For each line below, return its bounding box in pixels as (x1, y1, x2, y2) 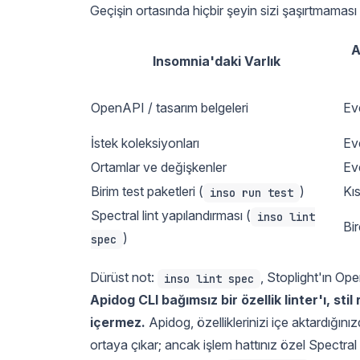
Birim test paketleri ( (91, 182, 203, 199)
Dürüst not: (90, 268, 157, 285)
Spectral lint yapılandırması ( (91, 207, 251, 223)
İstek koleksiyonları (91, 134, 199, 151)
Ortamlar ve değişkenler (91, 158, 227, 175)
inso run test (210, 185, 293, 200)
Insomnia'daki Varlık (152, 52, 280, 69)
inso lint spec (164, 271, 254, 286)
